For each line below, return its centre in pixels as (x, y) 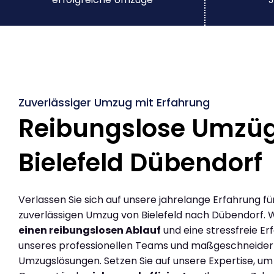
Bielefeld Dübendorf (140, 162)
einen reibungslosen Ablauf (90, 230)
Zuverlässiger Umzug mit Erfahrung (114, 102)
